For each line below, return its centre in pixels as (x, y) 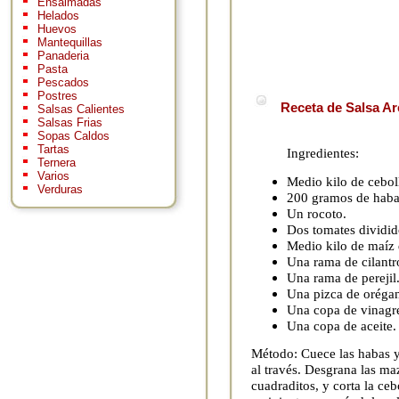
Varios (53, 176)
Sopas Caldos (73, 136)
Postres (57, 96)
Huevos (57, 29)
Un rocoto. (317, 213)
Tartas (53, 150)
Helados (58, 16)
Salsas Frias (70, 123)
